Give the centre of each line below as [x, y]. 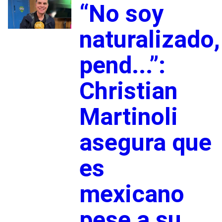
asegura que [145, 142]
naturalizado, [149, 39]
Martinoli [128, 116]
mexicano [132, 194]
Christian [128, 91]
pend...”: [122, 65]
